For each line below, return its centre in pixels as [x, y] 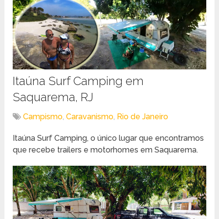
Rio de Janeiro [143, 117]
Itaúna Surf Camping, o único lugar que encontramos [109, 138]
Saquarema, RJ [53, 97]
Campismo [43, 117]
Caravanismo [90, 117]
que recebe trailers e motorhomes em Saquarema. [106, 150]
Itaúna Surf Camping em [78, 81]
